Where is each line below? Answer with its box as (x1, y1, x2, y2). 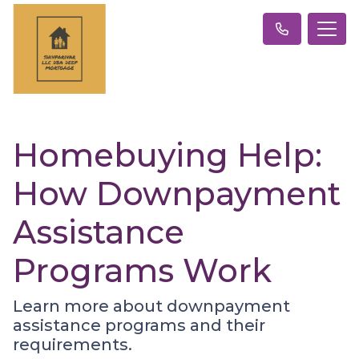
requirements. (13, 334, 132, 354)
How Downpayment (13, 173, 341, 213)
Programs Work (13, 250, 272, 290)
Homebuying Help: (13, 135, 322, 175)
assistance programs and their (13, 315, 265, 335)
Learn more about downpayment (13, 296, 290, 316)
